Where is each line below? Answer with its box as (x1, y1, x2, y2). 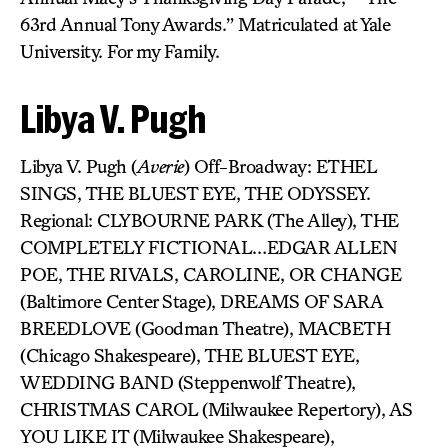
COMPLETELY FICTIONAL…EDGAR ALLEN (20, 236, 397, 258)
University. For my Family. (20, 40, 219, 62)
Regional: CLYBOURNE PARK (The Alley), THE (20, 209, 399, 231)
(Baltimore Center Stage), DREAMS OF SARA (20, 290, 382, 312)
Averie (136, 155, 184, 177)
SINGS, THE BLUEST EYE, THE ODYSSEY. (20, 182, 371, 204)
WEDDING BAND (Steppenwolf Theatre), (20, 371, 356, 393)
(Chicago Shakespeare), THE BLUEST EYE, (20, 344, 359, 366)
